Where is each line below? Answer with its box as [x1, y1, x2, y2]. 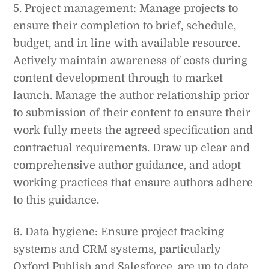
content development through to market [13, 72, 223, 85]
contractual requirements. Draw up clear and [13, 142, 250, 154]
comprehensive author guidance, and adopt [13, 159, 241, 172]
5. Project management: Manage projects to [13, 2, 238, 15]
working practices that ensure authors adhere [13, 177, 253, 189]
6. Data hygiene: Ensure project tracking [13, 225, 225, 238]
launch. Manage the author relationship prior [13, 89, 250, 102]
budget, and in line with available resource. [13, 37, 241, 50]
